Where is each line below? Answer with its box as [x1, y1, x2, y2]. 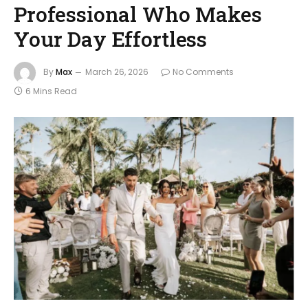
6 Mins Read [25, 85, 77, 97]
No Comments [173, 65, 234, 78]
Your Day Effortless [14, 24, 208, 52]
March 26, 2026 [85, 65, 148, 78]
